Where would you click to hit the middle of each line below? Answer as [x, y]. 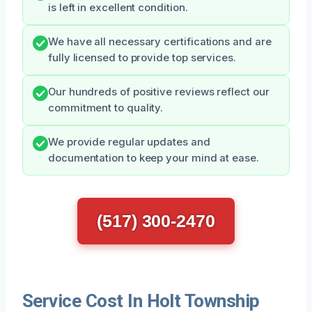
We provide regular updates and [129, 142]
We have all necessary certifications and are [160, 41]
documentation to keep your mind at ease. [154, 158]
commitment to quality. [106, 108]
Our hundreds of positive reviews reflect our [159, 92]
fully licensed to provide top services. [142, 57]
